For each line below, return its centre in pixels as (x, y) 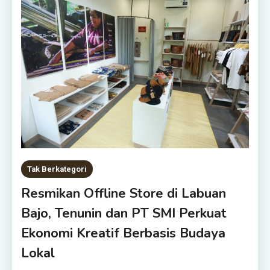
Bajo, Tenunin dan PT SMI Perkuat (124, 214)
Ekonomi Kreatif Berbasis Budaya (124, 234)
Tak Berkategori (57, 169)
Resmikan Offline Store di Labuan (124, 194)
